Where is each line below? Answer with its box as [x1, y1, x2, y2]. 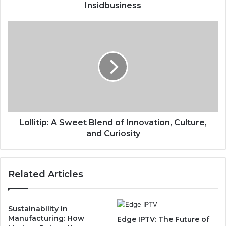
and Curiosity [86, 128, 140, 138]
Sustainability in [8, 204, 68, 213]
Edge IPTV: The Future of [117, 214, 209, 224]
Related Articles [8, 168, 83, 180]
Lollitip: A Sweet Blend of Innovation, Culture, [19, 117, 207, 127]
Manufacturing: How [8, 213, 84, 223]
